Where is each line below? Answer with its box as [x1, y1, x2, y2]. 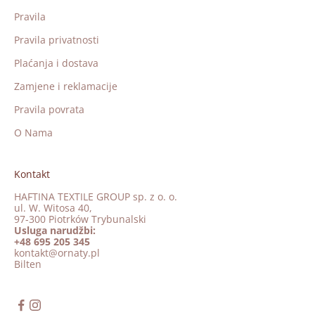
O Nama [14, 126, 53, 140]
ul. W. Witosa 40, [14, 201, 92, 215]
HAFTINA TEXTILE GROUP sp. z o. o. [14, 190, 177, 204]
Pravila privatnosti [14, 33, 99, 47]
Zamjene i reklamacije [14, 79, 117, 94]
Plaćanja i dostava [14, 56, 98, 70]
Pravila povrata [14, 103, 84, 117]
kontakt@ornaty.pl [14, 246, 100, 260]
